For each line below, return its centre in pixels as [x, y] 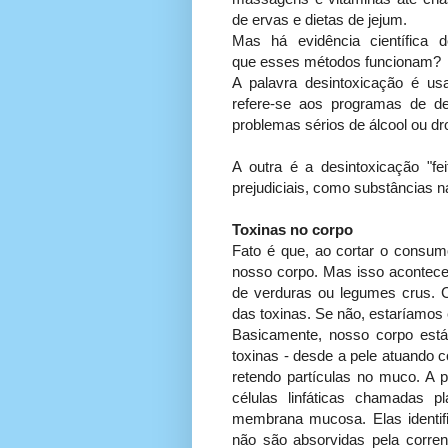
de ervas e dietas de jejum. [319, 20]
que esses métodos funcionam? [336, 62]
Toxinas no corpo [292, 230]
